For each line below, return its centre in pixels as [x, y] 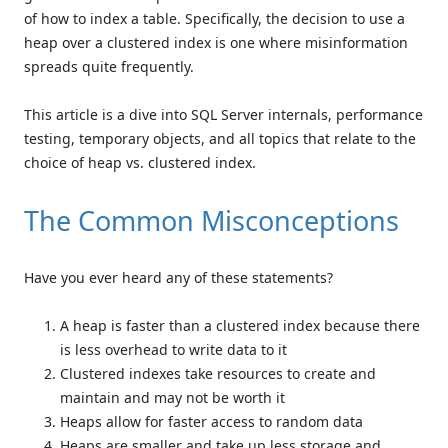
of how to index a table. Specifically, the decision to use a [214, 19]
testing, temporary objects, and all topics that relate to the [220, 139]
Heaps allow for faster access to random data [211, 422]
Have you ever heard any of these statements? [178, 278]
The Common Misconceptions [211, 221]
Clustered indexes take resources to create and [218, 374]
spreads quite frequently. [109, 67]
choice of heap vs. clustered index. [140, 163]
